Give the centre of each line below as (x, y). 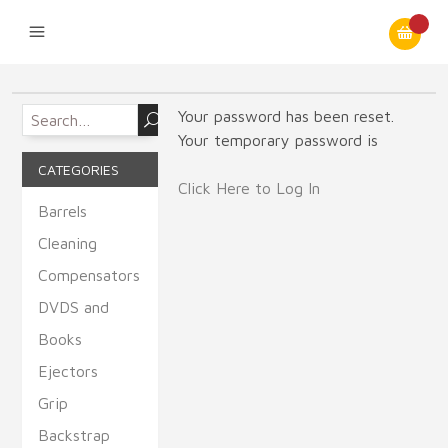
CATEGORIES (79, 169)
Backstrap (74, 435)
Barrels (63, 211)
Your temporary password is (278, 140)
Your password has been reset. (286, 116)
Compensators (89, 275)
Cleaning (68, 243)
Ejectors (68, 371)
